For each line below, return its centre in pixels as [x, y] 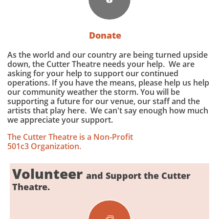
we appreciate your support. [60, 120]
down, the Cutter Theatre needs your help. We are [101, 64]
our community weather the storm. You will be [94, 92]
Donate [105, 35]
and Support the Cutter [138, 175]
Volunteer [49, 174]
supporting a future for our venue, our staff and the [104, 101]
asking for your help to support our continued [93, 73]
